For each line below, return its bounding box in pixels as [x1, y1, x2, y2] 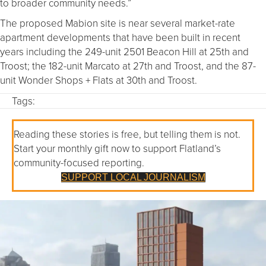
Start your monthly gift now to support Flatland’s [14, 141, 221, 155]
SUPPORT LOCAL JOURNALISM [61, 172, 205, 182]
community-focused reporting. [14, 155, 144, 169]
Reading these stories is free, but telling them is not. [14, 126, 240, 141]
